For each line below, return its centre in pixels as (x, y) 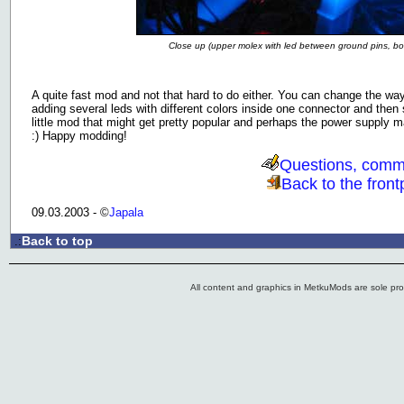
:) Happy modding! (79, 136)
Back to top (57, 241)
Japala (126, 212)
